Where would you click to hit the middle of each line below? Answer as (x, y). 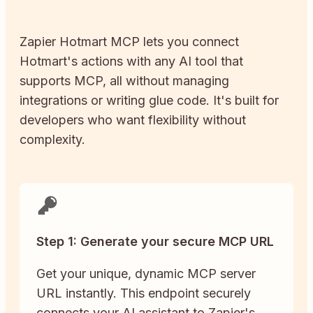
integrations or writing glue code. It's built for (149, 100)
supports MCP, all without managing (124, 80)
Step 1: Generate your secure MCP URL (155, 241)
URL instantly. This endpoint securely (144, 293)
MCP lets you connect (173, 41)
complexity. (52, 139)
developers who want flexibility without (133, 119)
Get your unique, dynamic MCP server (146, 273)
